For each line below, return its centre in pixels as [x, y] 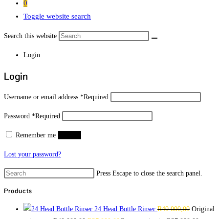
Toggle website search [57, 16]
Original [203, 209]
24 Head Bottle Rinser [125, 209]
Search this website [31, 36]
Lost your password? [33, 154]
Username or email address [42, 97]
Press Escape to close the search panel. [149, 174]
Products [18, 191]
